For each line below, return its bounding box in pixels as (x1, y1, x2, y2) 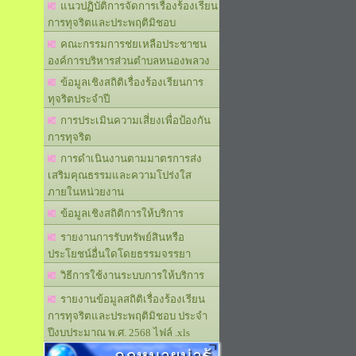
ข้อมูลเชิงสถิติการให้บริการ (56, 207, 184, 219)
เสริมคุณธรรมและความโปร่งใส (48, 169, 192, 181)
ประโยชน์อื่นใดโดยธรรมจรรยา (48, 248, 191, 260)
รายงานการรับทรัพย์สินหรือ (56, 231, 184, 243)
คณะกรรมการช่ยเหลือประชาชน (56, 38, 207, 50)
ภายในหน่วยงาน (48, 186, 124, 198)
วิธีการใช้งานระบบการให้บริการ (56, 269, 204, 281)
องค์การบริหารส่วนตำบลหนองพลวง (48, 55, 210, 67)
